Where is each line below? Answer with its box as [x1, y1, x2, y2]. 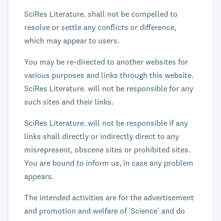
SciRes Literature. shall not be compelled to [24, 9, 178, 19]
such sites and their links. [24, 97, 113, 107]
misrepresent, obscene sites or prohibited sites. [24, 145, 190, 154]
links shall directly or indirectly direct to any [24, 131, 179, 141]
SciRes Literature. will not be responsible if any [24, 118, 188, 128]
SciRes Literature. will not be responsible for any [24, 83, 193, 93]
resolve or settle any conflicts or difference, [24, 22, 176, 32]
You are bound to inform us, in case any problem [24, 158, 193, 168]
